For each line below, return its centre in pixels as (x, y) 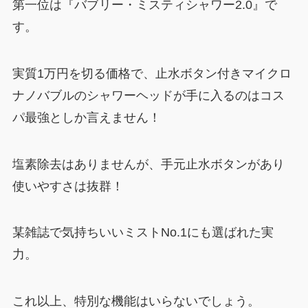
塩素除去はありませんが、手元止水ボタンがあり (148, 164)
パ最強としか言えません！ (86, 117)
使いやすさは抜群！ (68, 186)
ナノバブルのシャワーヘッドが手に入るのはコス (148, 95)
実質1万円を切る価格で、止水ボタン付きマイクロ (152, 73)
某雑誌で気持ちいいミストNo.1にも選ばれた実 (143, 233)
